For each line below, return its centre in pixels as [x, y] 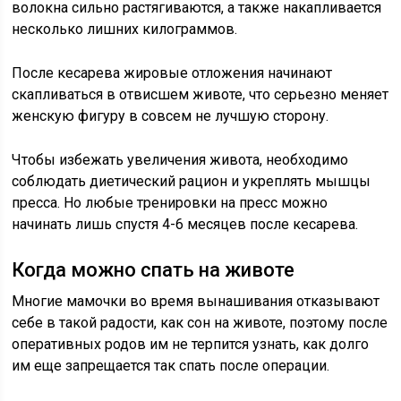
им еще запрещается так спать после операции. [171, 366]
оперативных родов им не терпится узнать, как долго [191, 344]
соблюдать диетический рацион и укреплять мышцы [192, 181]
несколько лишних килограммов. [125, 29]
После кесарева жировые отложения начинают [172, 73]
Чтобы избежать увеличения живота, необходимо [180, 160]
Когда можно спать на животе [154, 270]
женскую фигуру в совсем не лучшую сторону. [171, 116]
